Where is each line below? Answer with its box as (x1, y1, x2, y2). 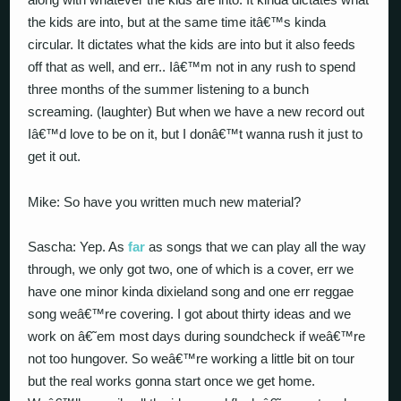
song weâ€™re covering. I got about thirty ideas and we (28, 306, 352, 321)
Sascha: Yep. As (28, 239, 129, 254)
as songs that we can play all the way (145, 239, 367, 254)
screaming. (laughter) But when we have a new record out (28, 104, 365, 119)
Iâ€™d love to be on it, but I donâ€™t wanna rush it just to (28, 126, 363, 141)
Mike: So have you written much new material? (28, 193, 302, 209)
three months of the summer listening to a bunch (28, 81, 310, 97)
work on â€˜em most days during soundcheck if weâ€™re (28, 328, 366, 344)
